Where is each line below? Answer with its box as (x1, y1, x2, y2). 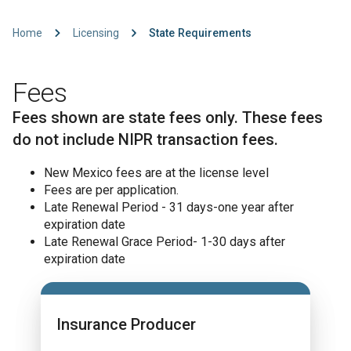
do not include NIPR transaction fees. (13, 130, 278, 149)
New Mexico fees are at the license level (44, 165, 269, 180)
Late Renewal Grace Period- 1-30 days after (44, 234, 285, 249)
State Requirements (149, 27, 251, 39)
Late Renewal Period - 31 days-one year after (44, 200, 294, 215)
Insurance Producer (56, 315, 196, 334)
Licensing (72, 27, 119, 39)
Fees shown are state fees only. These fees (13, 108, 323, 127)
